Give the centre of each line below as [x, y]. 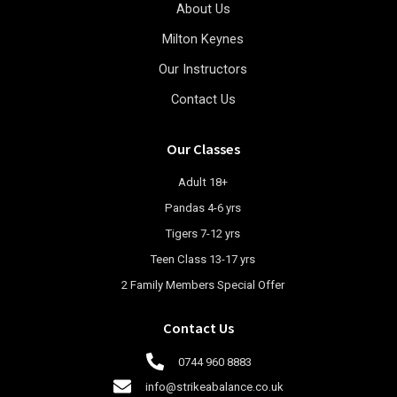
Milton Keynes [203, 39]
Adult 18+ [203, 182]
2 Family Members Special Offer [203, 284]
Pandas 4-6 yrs [203, 207]
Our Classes [203, 148]
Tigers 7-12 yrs [203, 233]
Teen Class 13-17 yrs [203, 259]
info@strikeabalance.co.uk [214, 386]
